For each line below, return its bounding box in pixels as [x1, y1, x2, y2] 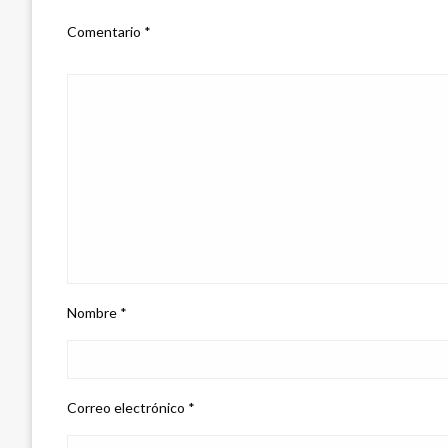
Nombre [67, 303, 120, 321]
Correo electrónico [67, 398, 188, 416]
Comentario [67, 22, 144, 40]
